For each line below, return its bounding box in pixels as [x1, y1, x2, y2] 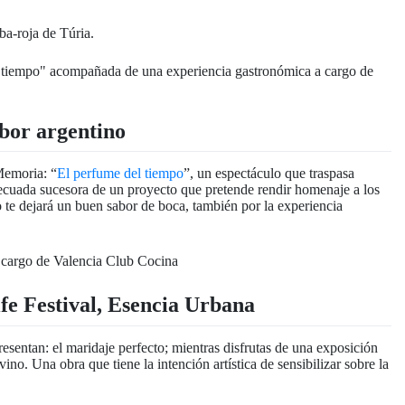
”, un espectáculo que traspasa [184, 165, 354, 182]
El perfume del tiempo [57, 165, 184, 182]
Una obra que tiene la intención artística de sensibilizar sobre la [32, 355, 389, 372]
